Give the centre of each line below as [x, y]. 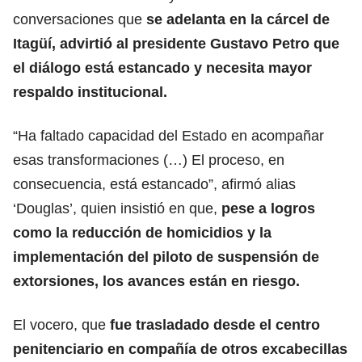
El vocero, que [59, 324]
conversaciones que [80, 19]
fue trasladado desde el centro [213, 324]
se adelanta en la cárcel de [238, 19]
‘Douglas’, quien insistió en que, [117, 208]
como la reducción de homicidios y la [142, 232]
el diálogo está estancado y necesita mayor [162, 67]
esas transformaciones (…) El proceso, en [149, 160]
